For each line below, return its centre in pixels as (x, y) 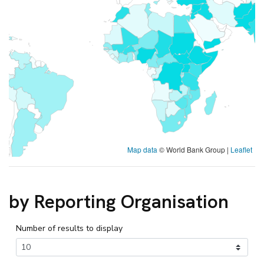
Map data (142, 149)
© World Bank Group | (194, 149)
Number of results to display (69, 228)
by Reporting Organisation (119, 201)
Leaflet (241, 149)
